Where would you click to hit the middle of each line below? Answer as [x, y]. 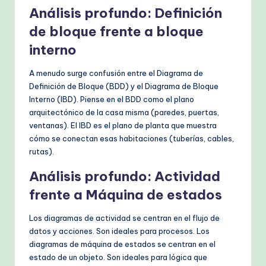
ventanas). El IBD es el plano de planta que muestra [123, 126]
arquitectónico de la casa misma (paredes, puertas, [124, 113]
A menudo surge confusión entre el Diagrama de [116, 73]
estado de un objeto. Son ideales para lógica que [118, 257]
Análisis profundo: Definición [126, 13]
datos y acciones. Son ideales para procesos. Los [119, 231]
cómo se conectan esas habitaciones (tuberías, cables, [132, 139]
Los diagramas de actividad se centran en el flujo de [124, 218]
